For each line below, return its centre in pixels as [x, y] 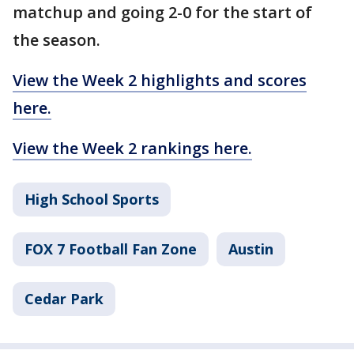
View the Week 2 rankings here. [132, 148]
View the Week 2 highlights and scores [160, 80]
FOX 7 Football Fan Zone [111, 249]
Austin [251, 249]
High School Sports [92, 199]
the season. [56, 40]
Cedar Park [64, 298]
